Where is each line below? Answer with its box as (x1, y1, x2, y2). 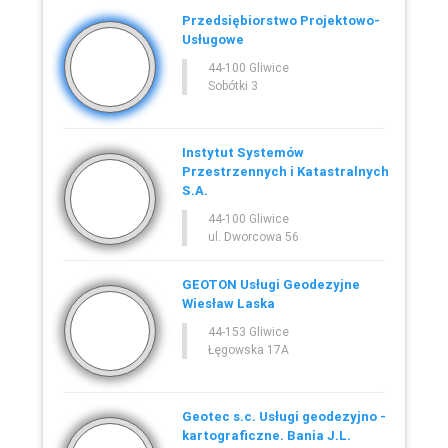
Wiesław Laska (181, 294, 275, 312)
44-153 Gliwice (207, 323, 289, 339)
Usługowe (181, 30, 244, 48)
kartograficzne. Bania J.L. (181, 426, 351, 444)
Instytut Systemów (181, 143, 304, 161)
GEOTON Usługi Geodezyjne (181, 275, 360, 293)
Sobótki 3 (207, 77, 258, 93)
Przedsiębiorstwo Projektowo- (181, 11, 380, 29)
